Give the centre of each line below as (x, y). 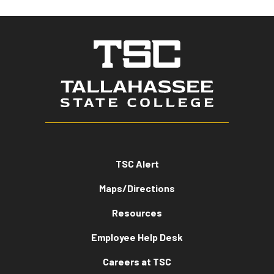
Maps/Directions (137, 188)
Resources (137, 212)
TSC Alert (137, 163)
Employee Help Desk (137, 237)
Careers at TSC (137, 261)
